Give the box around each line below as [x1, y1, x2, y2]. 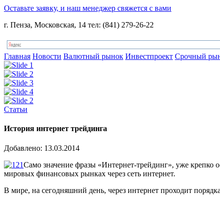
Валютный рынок [63, 52, 123, 60]
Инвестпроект [125, 52, 173, 60]
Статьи [4, 105, 27, 113]
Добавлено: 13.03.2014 [4, 143, 80, 152]
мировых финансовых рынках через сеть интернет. [4, 169, 175, 178]
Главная [4, 52, 30, 60]
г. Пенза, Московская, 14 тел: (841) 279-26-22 [4, 21, 154, 29]
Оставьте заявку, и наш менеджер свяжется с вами [4, 4, 171, 12]
